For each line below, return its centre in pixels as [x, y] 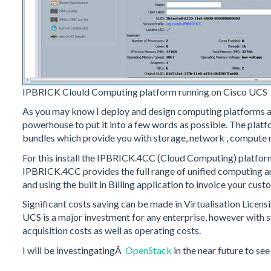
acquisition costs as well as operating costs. [112, 230]
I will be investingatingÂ [74, 250]
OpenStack [149, 250]
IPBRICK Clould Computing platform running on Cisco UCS [145, 91]
